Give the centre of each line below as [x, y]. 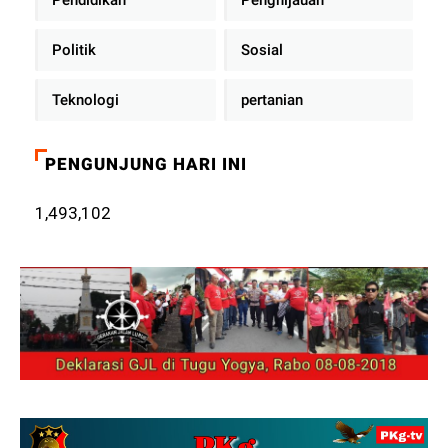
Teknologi [86, 99]
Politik [74, 49]
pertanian [271, 99]
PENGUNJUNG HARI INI [146, 163]
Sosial [261, 49]
